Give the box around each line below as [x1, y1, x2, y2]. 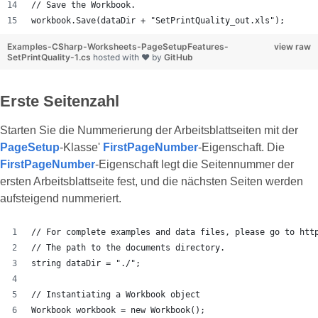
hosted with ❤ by [93, 52, 164, 63]
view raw [274, 41, 311, 53]
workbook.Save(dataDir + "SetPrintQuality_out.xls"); [31, 16, 285, 26]
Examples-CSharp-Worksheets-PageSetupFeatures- [7, 41, 229, 53]
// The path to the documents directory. [31, 243, 225, 253]
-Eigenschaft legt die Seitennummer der [95, 158, 294, 171]
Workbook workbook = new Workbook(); [31, 305, 205, 316]
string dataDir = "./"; [31, 258, 141, 269]
